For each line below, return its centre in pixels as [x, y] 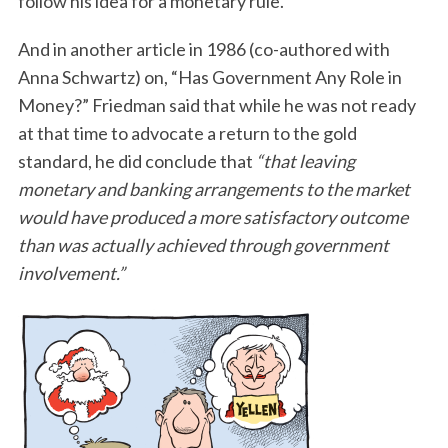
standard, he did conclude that [136, 161]
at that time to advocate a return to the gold [187, 133]
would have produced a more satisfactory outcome [212, 217]
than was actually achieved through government [203, 245]
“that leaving [305, 161]
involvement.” [71, 273]
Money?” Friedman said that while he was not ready [216, 105]
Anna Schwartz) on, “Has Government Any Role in [209, 77]
